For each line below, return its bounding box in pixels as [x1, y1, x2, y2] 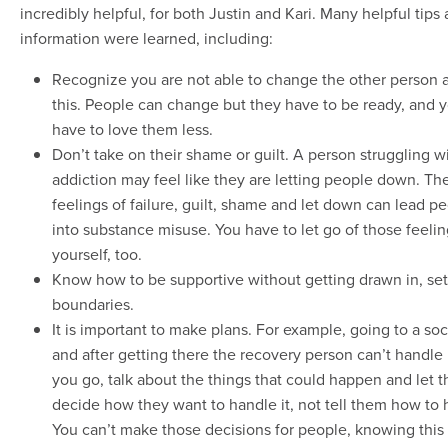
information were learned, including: [20, 27, 273, 50]
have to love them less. [52, 118, 213, 141]
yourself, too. [52, 243, 142, 266]
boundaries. [52, 293, 138, 316]
